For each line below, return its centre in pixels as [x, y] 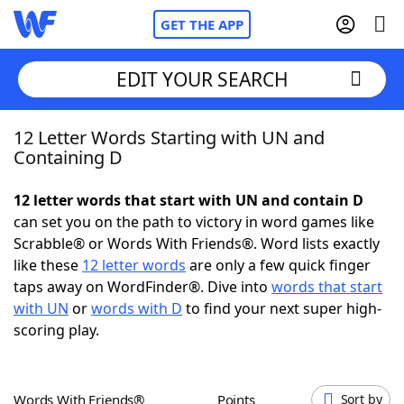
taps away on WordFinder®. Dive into [142, 287]
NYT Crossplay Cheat [120, 234]
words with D [137, 308]
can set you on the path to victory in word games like [194, 222]
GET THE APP [202, 24]
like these [48, 265]
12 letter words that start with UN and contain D [188, 200]
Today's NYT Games [119, 334]
